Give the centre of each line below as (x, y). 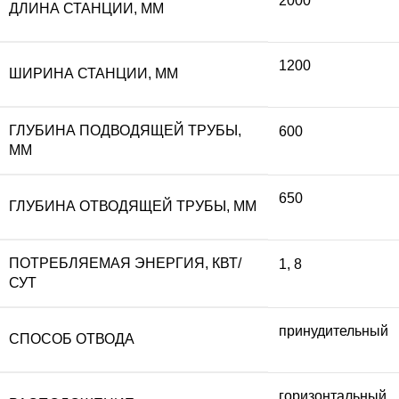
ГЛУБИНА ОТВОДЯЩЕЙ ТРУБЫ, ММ (133, 206)
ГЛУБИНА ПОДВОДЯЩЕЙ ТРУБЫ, (125, 130)
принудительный (334, 330)
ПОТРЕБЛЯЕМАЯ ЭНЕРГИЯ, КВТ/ (125, 263)
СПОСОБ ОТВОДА (72, 338)
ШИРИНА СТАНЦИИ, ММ (94, 73)
